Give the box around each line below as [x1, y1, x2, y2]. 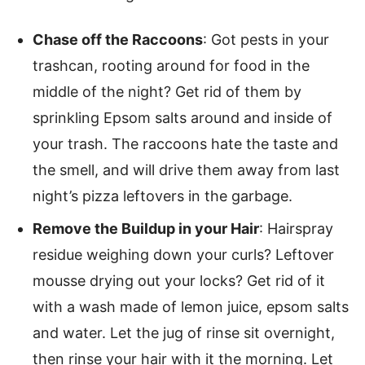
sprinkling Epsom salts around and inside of [33, 109, 332, 127]
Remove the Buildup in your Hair [33, 220, 259, 238]
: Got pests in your [203, 31, 329, 49]
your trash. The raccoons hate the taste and [33, 135, 338, 153]
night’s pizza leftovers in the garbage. [33, 187, 292, 205]
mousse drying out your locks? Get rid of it [33, 272, 325, 290]
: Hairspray [259, 220, 333, 238]
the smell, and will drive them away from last [33, 161, 340, 179]
